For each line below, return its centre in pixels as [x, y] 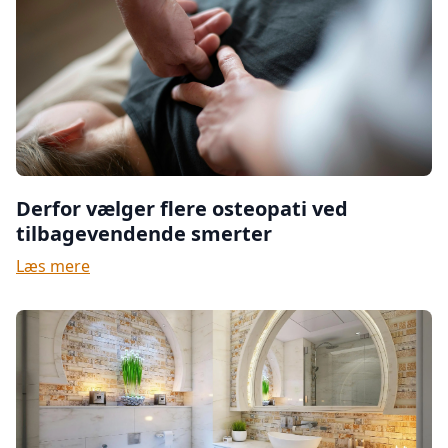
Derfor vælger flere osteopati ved [182, 208]
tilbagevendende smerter [144, 233]
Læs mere [53, 266]
